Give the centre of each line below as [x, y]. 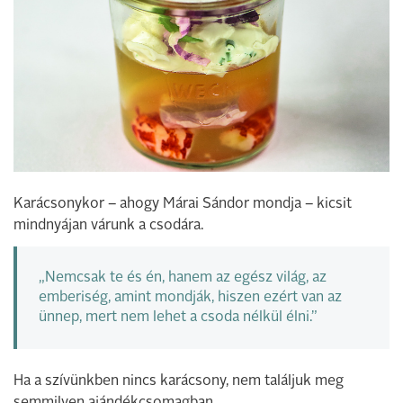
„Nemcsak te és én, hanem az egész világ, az [183, 278]
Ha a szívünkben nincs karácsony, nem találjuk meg [179, 381]
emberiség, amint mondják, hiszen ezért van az [190, 297]
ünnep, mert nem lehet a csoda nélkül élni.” [178, 317]
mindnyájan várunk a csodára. [108, 225]
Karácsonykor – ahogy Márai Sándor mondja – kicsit [183, 204]
